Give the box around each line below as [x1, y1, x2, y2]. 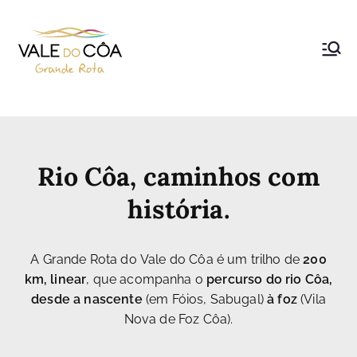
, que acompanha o [86, 272, 203, 287]
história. [127, 193, 229, 226]
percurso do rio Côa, [202, 272, 333, 287]
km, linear [24, 272, 87, 287]
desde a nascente [31, 292, 143, 307]
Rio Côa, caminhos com [37, 160, 320, 193]
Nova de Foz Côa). [124, 312, 233, 327]
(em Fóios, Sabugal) [142, 292, 268, 307]
